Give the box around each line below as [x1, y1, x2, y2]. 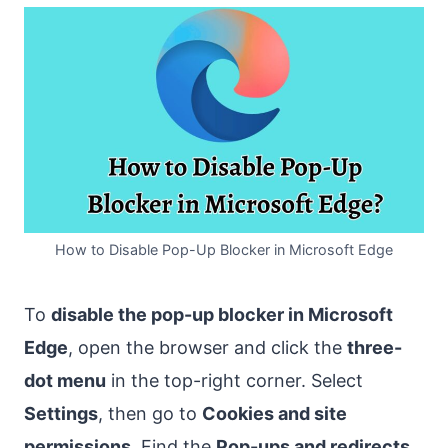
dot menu [24, 369, 106, 391]
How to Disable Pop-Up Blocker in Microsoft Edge [55, 240, 393, 258]
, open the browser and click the [68, 336, 347, 358]
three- [347, 336, 402, 358]
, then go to [98, 402, 202, 424]
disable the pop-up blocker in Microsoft [51, 303, 393, 325]
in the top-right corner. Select [106, 369, 363, 391]
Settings [24, 402, 98, 424]
